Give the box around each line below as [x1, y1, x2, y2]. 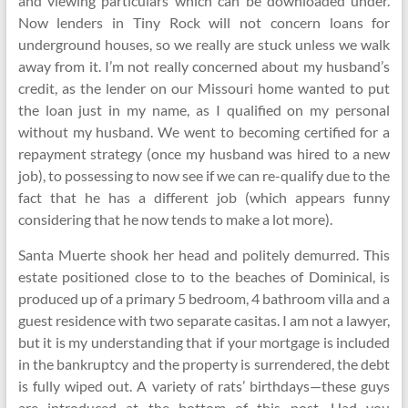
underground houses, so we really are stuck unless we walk [17, 36, 391, 53]
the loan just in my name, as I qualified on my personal [17, 101, 391, 118]
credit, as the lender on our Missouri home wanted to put [17, 79, 391, 97]
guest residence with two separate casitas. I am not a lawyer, [17, 311, 391, 329]
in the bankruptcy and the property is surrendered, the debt [17, 355, 391, 372]
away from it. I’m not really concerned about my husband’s [17, 57, 391, 75]
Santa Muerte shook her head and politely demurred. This [17, 246, 391, 263]
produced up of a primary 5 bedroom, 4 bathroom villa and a [17, 290, 391, 307]
